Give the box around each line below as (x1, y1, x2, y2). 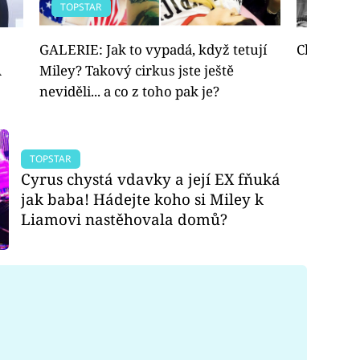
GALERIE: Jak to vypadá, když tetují (39, 40, 267, 59)
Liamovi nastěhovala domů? (21, 209, 228, 230)
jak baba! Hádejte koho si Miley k (21, 189, 264, 210)
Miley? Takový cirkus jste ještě (39, 61, 234, 80)
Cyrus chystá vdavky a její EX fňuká (21, 169, 281, 190)
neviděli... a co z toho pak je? (39, 82, 219, 101)
